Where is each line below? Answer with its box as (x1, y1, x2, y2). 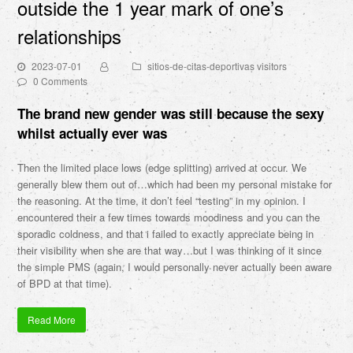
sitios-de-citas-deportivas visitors (147, 59, 288, 72)
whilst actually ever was (17, 124, 168, 143)
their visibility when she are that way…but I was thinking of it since (17, 243, 322, 258)
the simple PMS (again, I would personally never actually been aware (17, 259, 333, 274)
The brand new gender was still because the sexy (17, 104, 325, 123)
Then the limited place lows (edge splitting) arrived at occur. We (17, 160, 307, 175)
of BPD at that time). (17, 276, 113, 291)
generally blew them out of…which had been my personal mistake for (17, 176, 333, 191)
